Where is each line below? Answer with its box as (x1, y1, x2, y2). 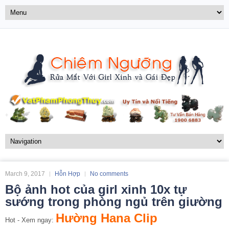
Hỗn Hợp (55, 170, 80, 177)
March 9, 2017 (5, 170, 45, 177)
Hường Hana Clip (56, 211, 157, 225)
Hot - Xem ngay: (5, 216, 56, 224)
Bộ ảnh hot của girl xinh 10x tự (5, 182, 187, 196)
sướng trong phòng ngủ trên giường (5, 194, 222, 209)
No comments (90, 170, 128, 177)
